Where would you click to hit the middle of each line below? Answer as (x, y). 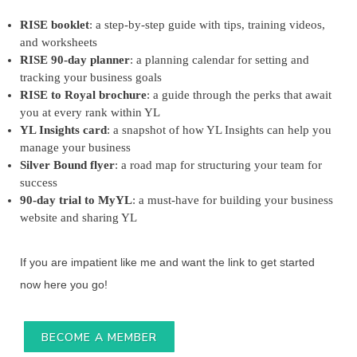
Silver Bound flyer (67, 165)
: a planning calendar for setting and (220, 60)
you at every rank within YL (90, 113)
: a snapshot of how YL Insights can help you (219, 130)
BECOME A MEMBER (99, 338)
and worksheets (59, 43)
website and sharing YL (78, 218)
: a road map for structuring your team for (218, 165)
